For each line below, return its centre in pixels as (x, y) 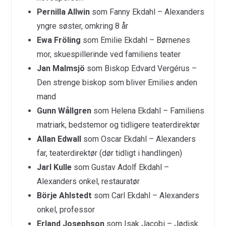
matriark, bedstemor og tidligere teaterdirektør (118, 125)
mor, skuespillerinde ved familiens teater (108, 54)
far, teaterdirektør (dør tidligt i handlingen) (109, 153)
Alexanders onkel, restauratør (88, 181)
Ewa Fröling (59, 40)
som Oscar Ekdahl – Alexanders (138, 139)
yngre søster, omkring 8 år (82, 26)
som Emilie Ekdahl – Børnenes (135, 40)
